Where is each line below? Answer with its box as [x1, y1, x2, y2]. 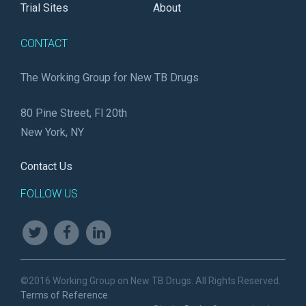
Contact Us [20, 160, 72, 173]
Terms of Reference [20, 289, 108, 301]
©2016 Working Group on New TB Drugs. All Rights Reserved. [20, 275, 281, 286]
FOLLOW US [20, 187, 78, 200]
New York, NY [20, 126, 84, 139]
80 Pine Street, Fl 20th [20, 107, 127, 120]
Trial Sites [20, 1, 68, 14]
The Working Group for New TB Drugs [20, 71, 199, 84]
